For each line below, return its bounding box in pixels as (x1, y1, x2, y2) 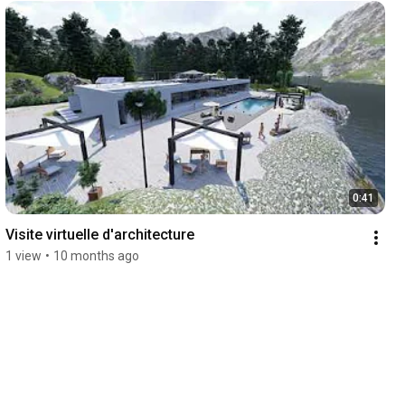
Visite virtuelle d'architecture (5, 226, 194, 244)
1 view (5, 249, 42, 264)
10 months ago (52, 249, 139, 264)
